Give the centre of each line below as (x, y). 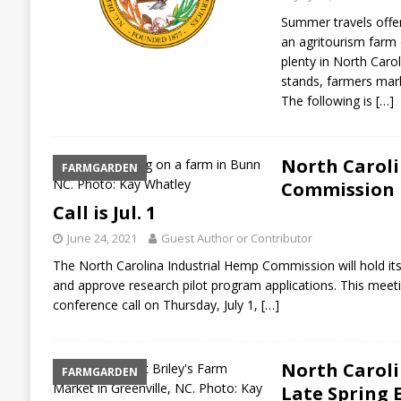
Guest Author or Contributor (236, 238)
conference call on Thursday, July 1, (157, 304)
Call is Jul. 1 (104, 212)
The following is (328, 100)
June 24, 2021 (102, 238)
